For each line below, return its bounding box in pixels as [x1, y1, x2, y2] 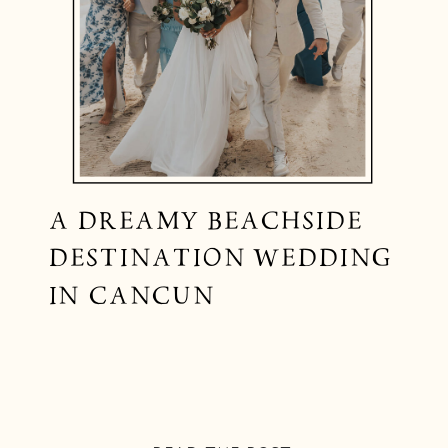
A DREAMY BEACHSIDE [47, 204, 363, 237]
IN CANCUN [47, 280, 215, 313]
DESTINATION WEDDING [47, 242, 392, 275]
